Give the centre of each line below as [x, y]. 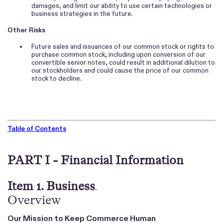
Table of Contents [37, 128]
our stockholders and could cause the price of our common [120, 71]
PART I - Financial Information [96, 160]
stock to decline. [56, 79]
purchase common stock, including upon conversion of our [118, 55]
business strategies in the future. [82, 13]
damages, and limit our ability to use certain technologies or [122, 5]
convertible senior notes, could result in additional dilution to [123, 63]
